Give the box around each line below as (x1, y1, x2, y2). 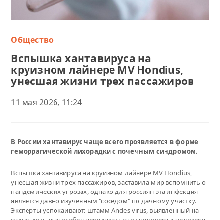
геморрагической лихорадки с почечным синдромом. (11, 147, 198, 156)
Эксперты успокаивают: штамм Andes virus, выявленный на (11, 206, 199, 215)
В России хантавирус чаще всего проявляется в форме (11, 137, 199, 147)
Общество (11, 34, 54, 46)
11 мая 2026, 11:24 (11, 97, 82, 108)
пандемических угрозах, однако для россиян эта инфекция (11, 187, 198, 196)
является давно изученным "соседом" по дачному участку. (11, 196, 196, 206)
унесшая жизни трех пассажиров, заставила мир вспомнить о (11, 178, 206, 187)
